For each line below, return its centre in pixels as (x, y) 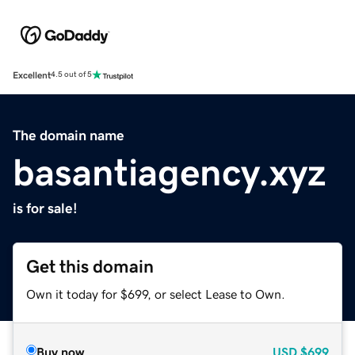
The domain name (69, 135)
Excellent (32, 75)
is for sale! (45, 208)
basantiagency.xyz (169, 172)
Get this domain (90, 266)
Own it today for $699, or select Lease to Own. (156, 294)
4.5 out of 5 (71, 75)
